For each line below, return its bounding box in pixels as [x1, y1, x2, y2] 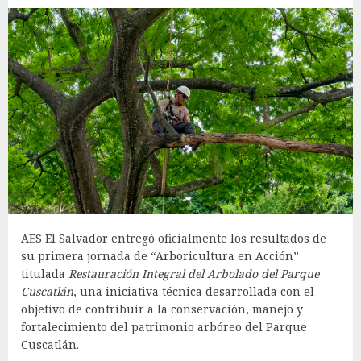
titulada [21, 266, 68, 282]
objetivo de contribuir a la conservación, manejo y [21, 301, 303, 317]
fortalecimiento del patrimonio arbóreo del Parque [21, 319, 307, 335]
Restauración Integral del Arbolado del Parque [68, 266, 319, 282]
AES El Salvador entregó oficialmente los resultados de [21, 230, 326, 247]
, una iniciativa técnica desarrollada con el [73, 284, 314, 300]
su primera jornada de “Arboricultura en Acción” [21, 248, 299, 264]
